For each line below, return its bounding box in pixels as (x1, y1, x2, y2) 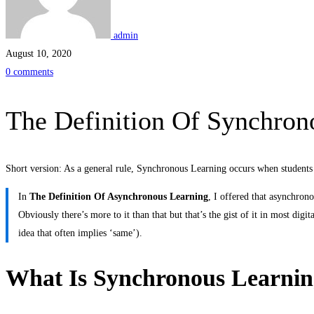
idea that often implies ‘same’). (18, 228, 142, 239)
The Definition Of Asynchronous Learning (29, 191, 208, 203)
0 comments (6, 67, 53, 78)
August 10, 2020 (6, 48, 71, 60)
